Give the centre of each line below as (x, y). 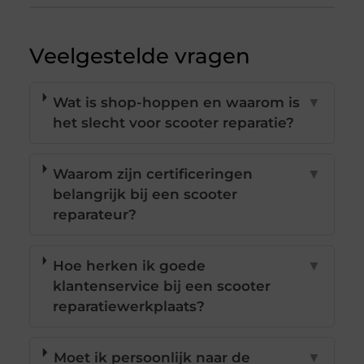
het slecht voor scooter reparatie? (174, 123)
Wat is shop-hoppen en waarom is (177, 103)
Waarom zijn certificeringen (153, 174)
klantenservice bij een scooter (161, 286)
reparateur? (95, 215)
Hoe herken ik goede (129, 266)
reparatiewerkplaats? (128, 307)
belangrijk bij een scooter (145, 195)
